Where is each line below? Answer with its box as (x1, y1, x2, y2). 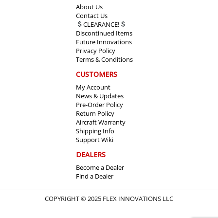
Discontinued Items (76, 28, 132, 37)
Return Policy (76, 109, 114, 118)
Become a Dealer (76, 163, 124, 172)
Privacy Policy (76, 46, 115, 55)
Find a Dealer (76, 171, 113, 181)
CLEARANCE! (83, 19, 119, 29)
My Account (76, 82, 110, 91)
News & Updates (76, 91, 124, 100)
